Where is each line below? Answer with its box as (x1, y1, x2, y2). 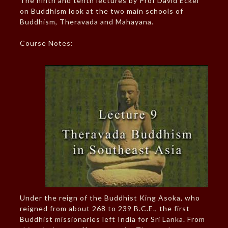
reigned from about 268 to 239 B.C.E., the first (19, 204, 190, 213)
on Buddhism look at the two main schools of (19, 7, 183, 16)
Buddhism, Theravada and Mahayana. (19, 17, 154, 26)
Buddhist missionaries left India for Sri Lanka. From (19, 215, 205, 224)
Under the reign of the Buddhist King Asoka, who (19, 193, 200, 203)
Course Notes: (19, 39, 73, 48)
